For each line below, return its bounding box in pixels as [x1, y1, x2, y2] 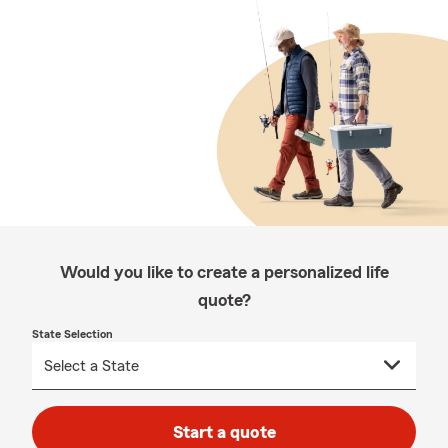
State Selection [32, 328, 113, 340]
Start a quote [172, 423, 276, 441]
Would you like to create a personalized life [59, 263, 389, 281]
